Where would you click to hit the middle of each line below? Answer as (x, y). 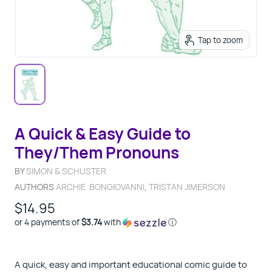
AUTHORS (35, 187)
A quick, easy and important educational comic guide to (131, 264)
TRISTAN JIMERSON (187, 187)
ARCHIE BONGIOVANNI (100, 187)
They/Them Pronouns (97, 152)
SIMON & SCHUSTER (66, 171)
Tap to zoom (220, 40)
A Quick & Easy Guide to (103, 134)
